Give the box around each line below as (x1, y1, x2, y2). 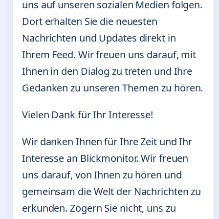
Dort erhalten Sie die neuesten (22, 15, 157, 28)
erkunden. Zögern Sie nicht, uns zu (22, 201, 176, 215)
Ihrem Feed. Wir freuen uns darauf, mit (22, 48, 197, 61)
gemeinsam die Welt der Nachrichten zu (22, 185, 201, 198)
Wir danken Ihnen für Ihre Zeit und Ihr (22, 135, 193, 148)
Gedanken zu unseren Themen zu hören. (22, 81, 203, 94)
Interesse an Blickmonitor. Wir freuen (22, 152, 189, 165)
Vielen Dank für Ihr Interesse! (22, 108, 153, 121)
